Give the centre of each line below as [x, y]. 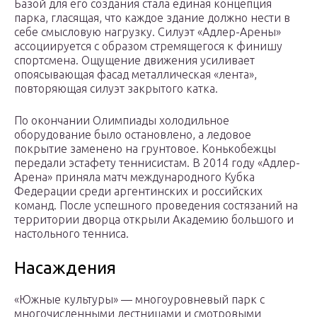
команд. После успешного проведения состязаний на [156, 206]
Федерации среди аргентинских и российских [138, 191]
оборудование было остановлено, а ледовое [133, 135]
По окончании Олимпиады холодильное [122, 121]
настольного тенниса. [71, 234]
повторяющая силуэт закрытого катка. [116, 89]
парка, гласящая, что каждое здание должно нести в [152, 18]
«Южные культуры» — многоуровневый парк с [139, 300]
